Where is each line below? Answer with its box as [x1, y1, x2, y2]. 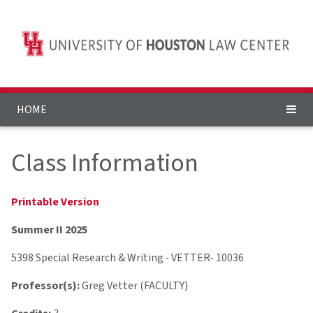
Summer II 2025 [11, 222, 87, 238]
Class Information [11, 145, 198, 182]
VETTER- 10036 [171, 250, 244, 266]
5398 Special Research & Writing [11, 250, 163, 266]
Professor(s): [11, 278, 80, 294]
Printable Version [11, 194, 99, 210]
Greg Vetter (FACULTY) [80, 278, 188, 294]
